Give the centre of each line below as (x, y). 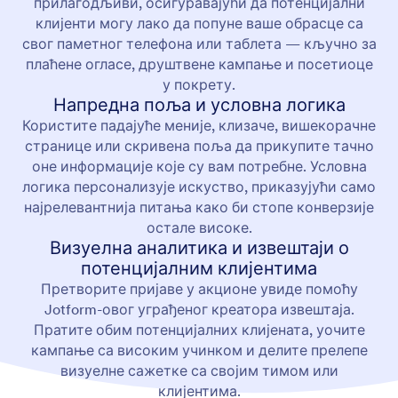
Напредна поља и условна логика (199, 104)
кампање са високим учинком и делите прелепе (199, 350)
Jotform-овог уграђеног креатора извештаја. (199, 309)
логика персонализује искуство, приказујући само (199, 186)
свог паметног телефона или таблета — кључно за (199, 43)
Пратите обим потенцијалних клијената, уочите (199, 329)
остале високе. (199, 227)
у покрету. (199, 84)
